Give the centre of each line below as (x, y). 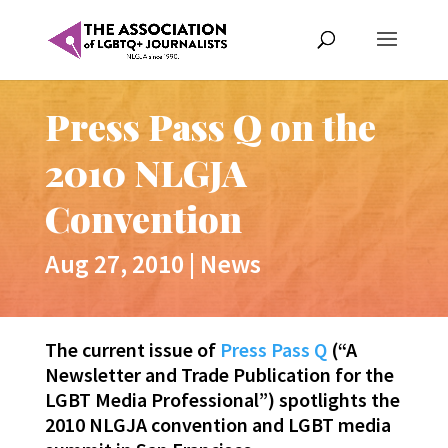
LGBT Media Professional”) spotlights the (222, 400)
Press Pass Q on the (210, 126)
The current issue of (132, 350)
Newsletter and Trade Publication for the (219, 375)
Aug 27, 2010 (114, 264)
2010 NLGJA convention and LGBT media (217, 425)
